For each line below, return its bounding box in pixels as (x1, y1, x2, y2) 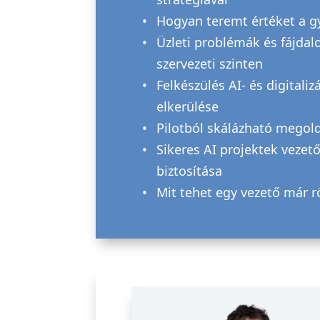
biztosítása (156, 162, 223, 180)
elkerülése (156, 98, 219, 116)
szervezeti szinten (156, 55, 264, 73)
